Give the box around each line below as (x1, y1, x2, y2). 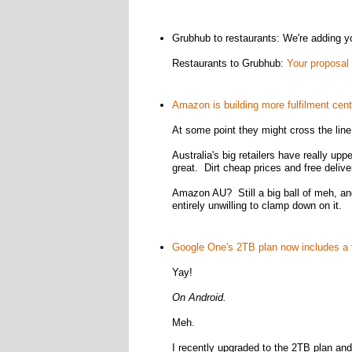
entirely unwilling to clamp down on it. (171, 200, 342, 211)
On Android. (171, 291, 226, 303)
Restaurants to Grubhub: (171, 57, 287, 69)
